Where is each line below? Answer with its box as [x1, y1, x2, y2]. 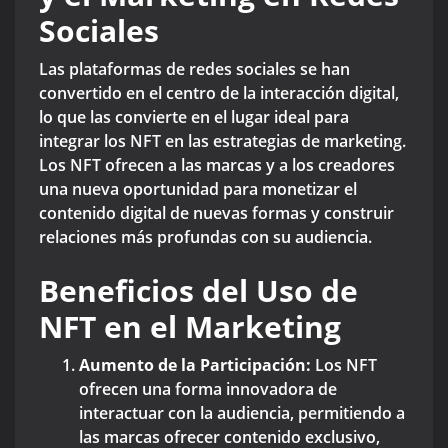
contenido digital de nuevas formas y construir [39, 202, 394, 225]
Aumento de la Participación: [79, 354, 311, 377]
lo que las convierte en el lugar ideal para [39, 106, 349, 129]
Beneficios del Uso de [39, 270, 358, 312]
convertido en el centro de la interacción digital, [39, 82, 399, 105]
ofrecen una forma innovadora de [79, 378, 337, 401]
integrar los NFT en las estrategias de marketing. [39, 130, 406, 153]
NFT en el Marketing [39, 306, 341, 348]
